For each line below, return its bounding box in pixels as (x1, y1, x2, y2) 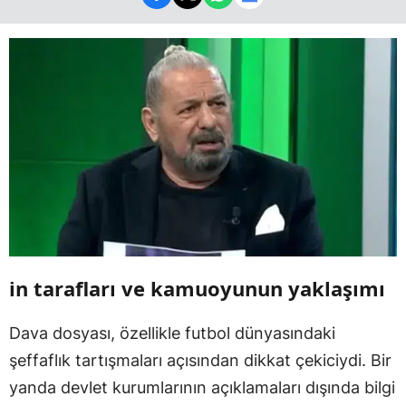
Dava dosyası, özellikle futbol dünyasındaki (9, 323, 335, 343)
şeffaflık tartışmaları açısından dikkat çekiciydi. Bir (9, 350, 391, 370)
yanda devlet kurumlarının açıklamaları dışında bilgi (9, 377, 395, 397)
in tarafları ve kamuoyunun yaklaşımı (9, 274, 385, 302)
